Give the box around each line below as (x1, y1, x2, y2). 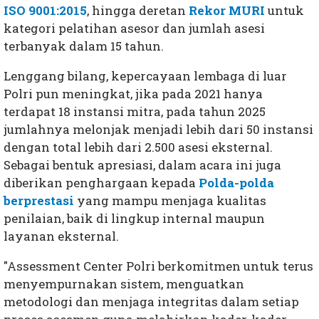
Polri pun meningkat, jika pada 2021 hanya (4, 85, 263, 102)
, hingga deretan (87, 1, 189, 19)
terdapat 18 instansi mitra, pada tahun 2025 (4, 103, 266, 120)
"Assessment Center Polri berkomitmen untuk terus (4, 257, 313, 274)
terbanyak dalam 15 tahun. (4, 37, 164, 54)
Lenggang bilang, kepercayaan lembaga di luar (4, 67, 287, 84)
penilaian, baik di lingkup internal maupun (4, 209, 265, 226)
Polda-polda (199, 174, 274, 191)
